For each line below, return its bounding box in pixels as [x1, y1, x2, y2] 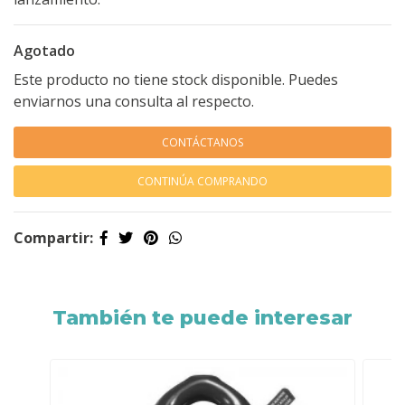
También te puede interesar [52, 306, 353, 330]
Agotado [14, 41, 75, 61]
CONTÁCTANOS [162, 135, 243, 150]
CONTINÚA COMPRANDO [137, 174, 268, 189]
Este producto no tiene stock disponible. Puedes [14, 70, 338, 89]
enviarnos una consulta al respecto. [14, 91, 254, 111]
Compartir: [14, 228, 93, 248]
